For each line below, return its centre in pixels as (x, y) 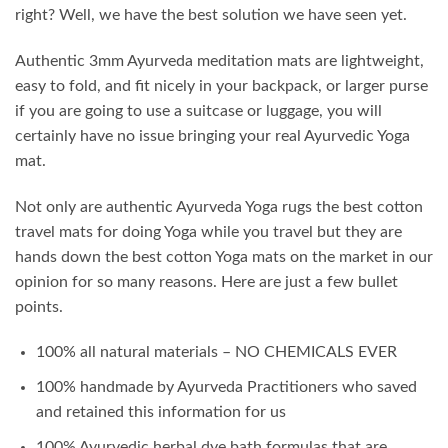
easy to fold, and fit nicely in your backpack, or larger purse (221, 85)
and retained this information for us (160, 411)
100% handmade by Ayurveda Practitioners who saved (226, 386)
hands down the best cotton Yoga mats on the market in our (224, 256)
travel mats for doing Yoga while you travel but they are (208, 231)
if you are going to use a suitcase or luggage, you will (198, 110)
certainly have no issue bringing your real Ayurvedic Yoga (212, 135)
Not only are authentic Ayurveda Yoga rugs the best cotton (219, 206)
